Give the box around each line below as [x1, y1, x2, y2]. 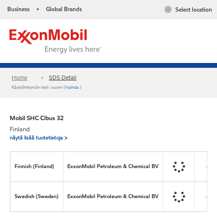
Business [7, 5, 30, 13]
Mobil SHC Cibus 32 [10, 113, 63, 123]
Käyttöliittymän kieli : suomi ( [12, 84, 66, 91]
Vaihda [65, 84, 80, 91]
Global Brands [46, 5, 82, 13]
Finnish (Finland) [15, 162, 55, 170]
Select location [175, 5, 212, 14]
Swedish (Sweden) [15, 192, 59, 200]
